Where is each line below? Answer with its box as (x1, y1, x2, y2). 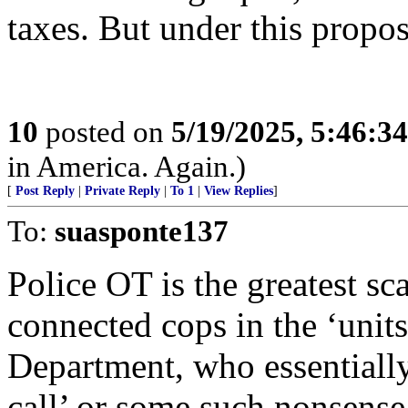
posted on (38, 115, 171, 148)
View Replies (204, 184, 273, 198)
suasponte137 (55, 214, 229, 248)
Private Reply (85, 184, 160, 198)
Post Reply (15, 184, 75, 198)
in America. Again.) (7, 149, 246, 183)
